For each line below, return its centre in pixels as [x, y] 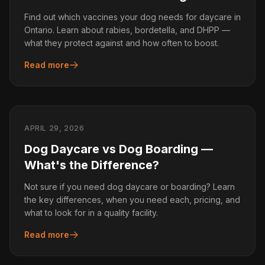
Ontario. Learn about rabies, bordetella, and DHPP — [127, 30]
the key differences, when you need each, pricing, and [132, 200]
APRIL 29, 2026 [54, 128]
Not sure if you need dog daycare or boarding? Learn [130, 187]
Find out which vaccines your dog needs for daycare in [132, 17]
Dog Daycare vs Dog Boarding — [119, 149]
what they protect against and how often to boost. [122, 43]
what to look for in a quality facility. [91, 213]
